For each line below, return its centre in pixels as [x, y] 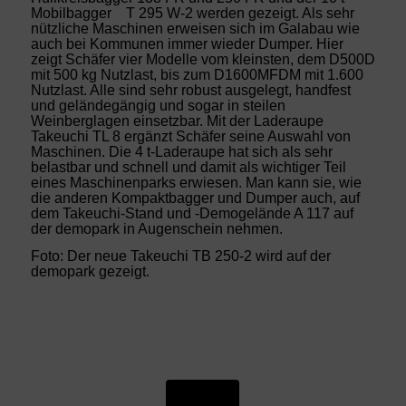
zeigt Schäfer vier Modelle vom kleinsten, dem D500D [203, 59]
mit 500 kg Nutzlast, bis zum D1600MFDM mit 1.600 [197, 74]
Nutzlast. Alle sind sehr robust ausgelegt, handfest [190, 90]
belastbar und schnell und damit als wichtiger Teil [188, 167]
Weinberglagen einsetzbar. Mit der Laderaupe [177, 121]
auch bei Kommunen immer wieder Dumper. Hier [187, 43]
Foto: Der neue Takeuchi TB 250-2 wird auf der [180, 256]
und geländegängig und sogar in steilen [158, 105]
